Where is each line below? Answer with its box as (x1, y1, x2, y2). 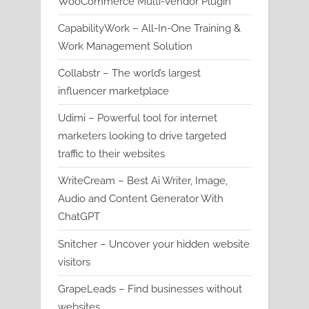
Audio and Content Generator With (58, 192, 223, 206)
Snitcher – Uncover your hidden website (58, 237, 250, 250)
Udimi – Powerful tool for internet (58, 112, 217, 125)
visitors (58, 255, 90, 268)
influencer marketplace (58, 85, 169, 98)
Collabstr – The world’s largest (58, 67, 201, 80)
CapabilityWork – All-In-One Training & (58, 21, 241, 34)
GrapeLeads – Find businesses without (58, 282, 242, 295)
